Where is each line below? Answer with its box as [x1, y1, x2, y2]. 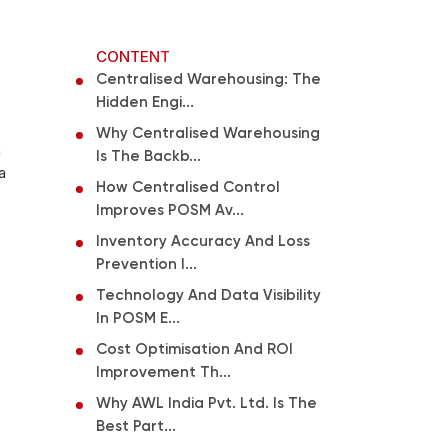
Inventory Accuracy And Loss [96, 233, 310, 249]
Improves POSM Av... [96, 202, 244, 218]
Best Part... [96, 418, 176, 434]
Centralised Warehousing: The [96, 71, 321, 87]
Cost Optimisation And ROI [96, 341, 293, 357]
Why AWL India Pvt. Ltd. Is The [96, 395, 317, 411]
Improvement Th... [96, 364, 231, 380]
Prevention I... [96, 256, 197, 272]
